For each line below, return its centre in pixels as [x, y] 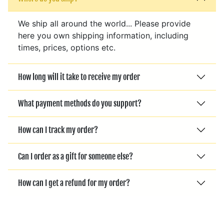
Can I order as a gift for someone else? [75, 156]
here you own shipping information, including [103, 36]
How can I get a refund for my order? [74, 183]
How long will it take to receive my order [79, 77]
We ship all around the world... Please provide [104, 24]
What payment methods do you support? [80, 103]
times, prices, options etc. [67, 48]
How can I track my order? [58, 130]
